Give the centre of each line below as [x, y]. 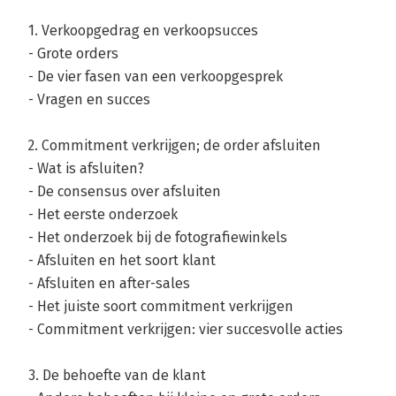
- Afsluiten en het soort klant [122, 260]
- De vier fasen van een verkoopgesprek [156, 76]
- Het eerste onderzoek [103, 214]
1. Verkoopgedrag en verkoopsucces [143, 30]
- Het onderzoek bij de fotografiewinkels [158, 237]
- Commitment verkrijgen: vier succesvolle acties [186, 329]
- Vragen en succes [89, 99]
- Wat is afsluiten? [86, 168]
